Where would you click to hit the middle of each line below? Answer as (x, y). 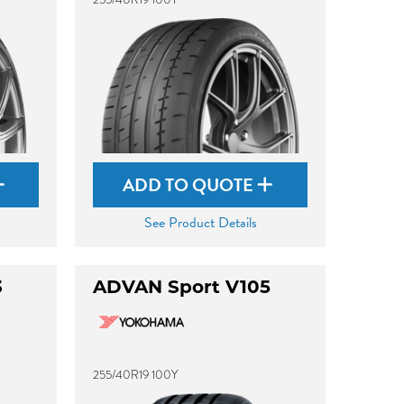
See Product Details (200, 223)
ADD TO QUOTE (190, 185)
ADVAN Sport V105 (182, 287)
